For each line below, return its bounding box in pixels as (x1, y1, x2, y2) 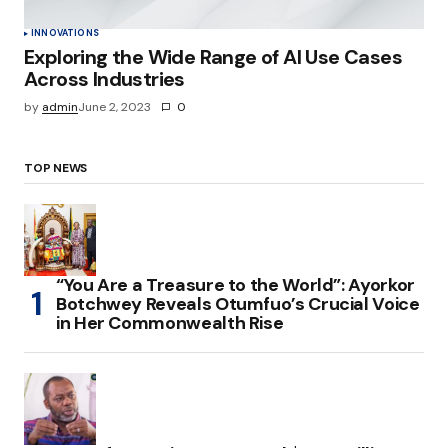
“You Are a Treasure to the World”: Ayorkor (56, 273, 415, 298)
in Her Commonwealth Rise (56, 311, 284, 336)
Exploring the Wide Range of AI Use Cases (24, 44, 402, 71)
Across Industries (24, 66, 185, 93)
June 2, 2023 (78, 99, 151, 116)
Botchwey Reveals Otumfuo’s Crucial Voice (56, 292, 420, 317)
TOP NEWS (24, 160, 88, 177)
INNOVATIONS (31, 27, 99, 40)
